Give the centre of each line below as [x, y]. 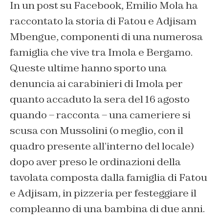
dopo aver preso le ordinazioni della [95, 162]
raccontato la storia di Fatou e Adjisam [103, 21]
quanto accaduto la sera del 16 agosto [100, 99]
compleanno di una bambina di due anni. [107, 209]
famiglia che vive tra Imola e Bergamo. [101, 53]
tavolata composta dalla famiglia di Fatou [109, 178]
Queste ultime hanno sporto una [88, 68]
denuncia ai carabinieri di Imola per [96, 84]
